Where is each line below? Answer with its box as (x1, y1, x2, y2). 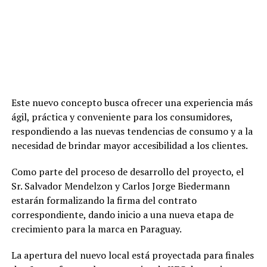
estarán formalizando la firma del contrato (11, 194, 197, 207)
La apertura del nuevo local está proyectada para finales (11, 249, 254, 262)
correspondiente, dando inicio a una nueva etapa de (11, 208, 234, 222)
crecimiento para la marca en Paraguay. (11, 222, 182, 236)
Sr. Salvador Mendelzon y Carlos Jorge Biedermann (11, 179, 230, 193)
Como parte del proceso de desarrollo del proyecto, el (11, 165, 244, 179)
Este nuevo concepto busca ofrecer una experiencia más (11, 96, 253, 110)
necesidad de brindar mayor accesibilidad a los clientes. (11, 139, 248, 153)
